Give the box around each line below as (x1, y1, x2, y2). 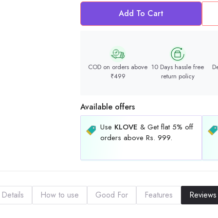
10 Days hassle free (151, 62, 204, 72)
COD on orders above (88, 62, 148, 72)
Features (145, 189, 173, 201)
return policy (161, 71, 195, 81)
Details (1, 189, 24, 201)
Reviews (189, 189, 217, 201)
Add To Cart (119, 8, 163, 19)
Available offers (80, 101, 135, 113)
